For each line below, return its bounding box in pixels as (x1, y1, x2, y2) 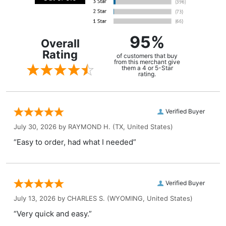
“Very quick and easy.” (14, 209, 92, 219)
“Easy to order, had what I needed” (14, 137, 136, 147)
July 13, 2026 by (14, 194, 67, 203)
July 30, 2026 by (14, 123, 68, 131)
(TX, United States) (110, 123, 173, 131)
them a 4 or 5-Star (121, 64, 173, 72)
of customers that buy (117, 52, 178, 60)
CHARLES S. (67, 194, 105, 203)
